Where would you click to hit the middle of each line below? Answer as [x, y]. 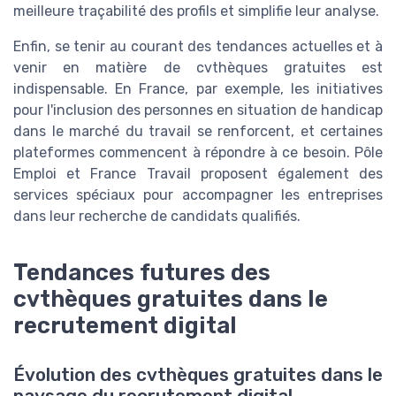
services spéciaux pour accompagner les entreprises [198, 195]
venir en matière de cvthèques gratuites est [198, 68]
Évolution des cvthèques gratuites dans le [198, 374]
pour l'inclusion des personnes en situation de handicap [198, 110]
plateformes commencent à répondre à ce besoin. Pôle [198, 152]
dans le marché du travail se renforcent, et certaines [198, 131]
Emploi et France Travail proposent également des [198, 174]
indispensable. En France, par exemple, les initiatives [198, 89]
